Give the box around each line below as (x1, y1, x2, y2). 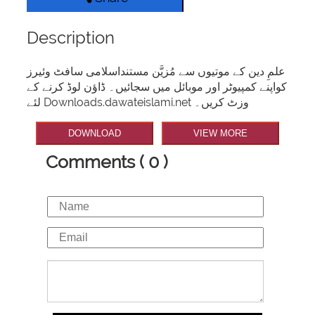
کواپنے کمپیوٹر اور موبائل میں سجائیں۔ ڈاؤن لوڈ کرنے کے (27, 80, 288, 94)
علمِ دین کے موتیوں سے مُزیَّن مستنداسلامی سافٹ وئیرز (27, 65, 286, 79)
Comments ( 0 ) (46, 150, 168, 172)
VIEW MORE (193, 128, 247, 139)
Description (27, 27, 115, 49)
